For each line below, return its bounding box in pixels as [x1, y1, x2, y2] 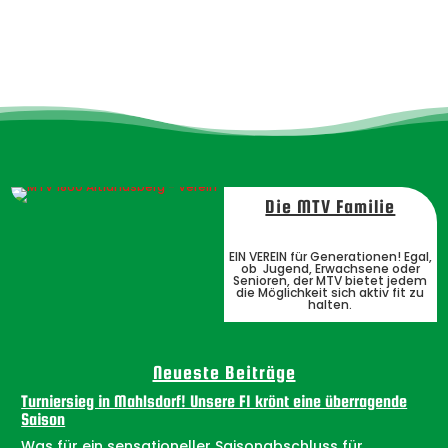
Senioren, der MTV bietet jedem [233, 272, 428, 290]
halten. [308, 296, 353, 314]
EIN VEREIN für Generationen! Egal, [228, 248, 432, 266]
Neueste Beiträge [152, 362, 296, 384]
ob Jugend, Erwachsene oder [240, 260, 420, 278]
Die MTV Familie [265, 196, 396, 218]
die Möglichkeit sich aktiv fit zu [236, 284, 425, 302]
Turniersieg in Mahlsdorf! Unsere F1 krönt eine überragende [21, 392, 408, 412]
